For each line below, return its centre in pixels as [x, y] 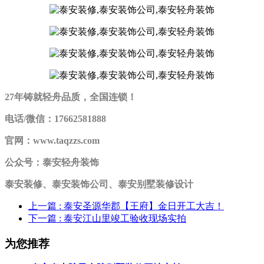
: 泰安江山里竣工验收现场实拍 [123, 218]
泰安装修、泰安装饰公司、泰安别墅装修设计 [99, 184]
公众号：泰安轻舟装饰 [52, 162]
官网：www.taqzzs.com [52, 140]
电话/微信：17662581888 [55, 118]
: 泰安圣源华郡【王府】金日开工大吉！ [141, 206]
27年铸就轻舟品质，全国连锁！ [71, 97]
